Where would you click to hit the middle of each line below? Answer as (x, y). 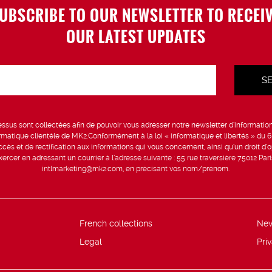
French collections (116, 224)
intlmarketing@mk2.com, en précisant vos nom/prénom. (136, 169)
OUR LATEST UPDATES (136, 36)
